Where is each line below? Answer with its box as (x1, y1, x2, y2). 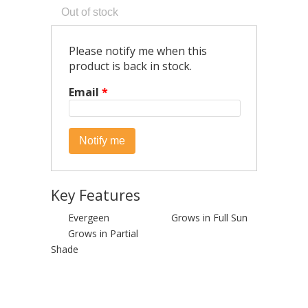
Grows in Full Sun (171, 211, 247, 225)
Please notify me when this (68, 43, 207, 58)
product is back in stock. (68, 58, 192, 74)
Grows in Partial (68, 227, 138, 241)
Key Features (51, 186, 140, 206)
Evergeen (68, 211, 109, 225)
